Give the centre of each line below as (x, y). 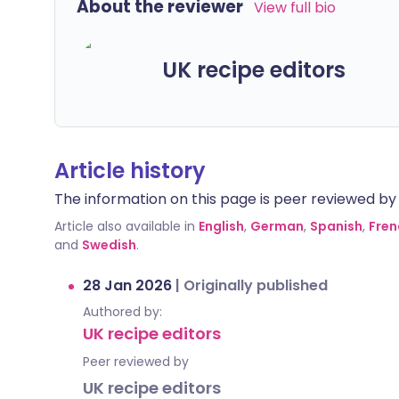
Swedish (109, 245)
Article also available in (125, 226)
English (221, 226)
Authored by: (122, 312)
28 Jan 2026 (129, 285)
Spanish (336, 226)
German (277, 226)
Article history (130, 171)
